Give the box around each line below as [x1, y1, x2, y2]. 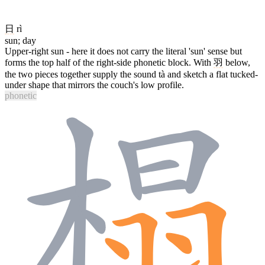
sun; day [5, 35, 36, 46]
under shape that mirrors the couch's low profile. [5, 79, 184, 90]
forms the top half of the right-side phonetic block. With [5, 57, 214, 67]
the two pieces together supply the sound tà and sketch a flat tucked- [5, 69, 258, 79]
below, [223, 57, 250, 67]
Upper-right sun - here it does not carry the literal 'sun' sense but [5, 46, 242, 56]
